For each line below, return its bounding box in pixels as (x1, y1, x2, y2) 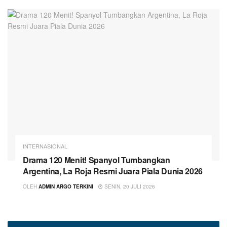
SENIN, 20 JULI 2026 (103, 182, 155, 190)
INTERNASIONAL (23, 141, 67, 150)
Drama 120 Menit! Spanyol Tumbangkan (23, 154, 170, 166)
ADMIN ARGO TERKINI (39, 182, 93, 190)
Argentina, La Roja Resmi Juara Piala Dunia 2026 (23, 165, 203, 177)
